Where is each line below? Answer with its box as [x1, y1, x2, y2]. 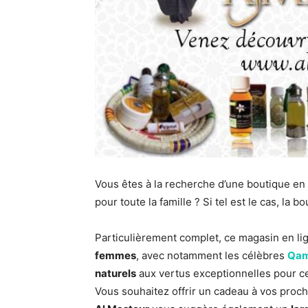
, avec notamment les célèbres [136, 248, 287, 262]
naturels [95, 266, 136, 280]
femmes [95, 248, 136, 262]
